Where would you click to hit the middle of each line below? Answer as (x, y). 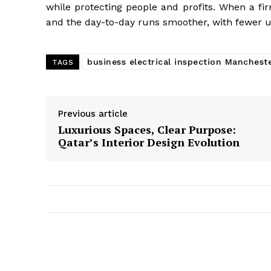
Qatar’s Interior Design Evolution (149, 142)
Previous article (93, 114)
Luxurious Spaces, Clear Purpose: (147, 130)
